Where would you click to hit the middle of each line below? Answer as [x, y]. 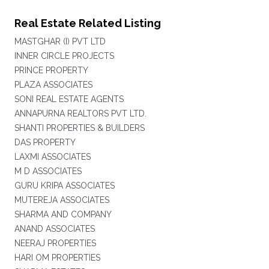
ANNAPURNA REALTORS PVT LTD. [80, 113]
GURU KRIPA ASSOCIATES [64, 186]
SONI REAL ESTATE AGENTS [69, 99]
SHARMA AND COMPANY [63, 214]
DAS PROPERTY [45, 142]
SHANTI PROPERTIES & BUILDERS [79, 128]
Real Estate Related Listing [87, 23]
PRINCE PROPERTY [51, 70]
